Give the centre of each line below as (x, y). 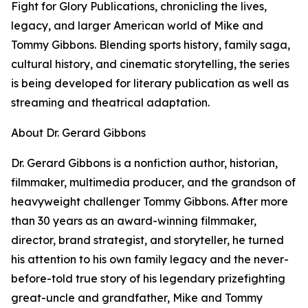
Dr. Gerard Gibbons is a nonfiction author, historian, (144, 163)
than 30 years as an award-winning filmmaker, (134, 221)
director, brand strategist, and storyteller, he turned (147, 240)
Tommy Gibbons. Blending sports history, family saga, (151, 45)
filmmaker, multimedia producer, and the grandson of (153, 183)
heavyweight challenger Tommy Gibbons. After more (150, 202)
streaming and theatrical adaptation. (110, 103)
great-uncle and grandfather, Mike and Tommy (137, 298)
